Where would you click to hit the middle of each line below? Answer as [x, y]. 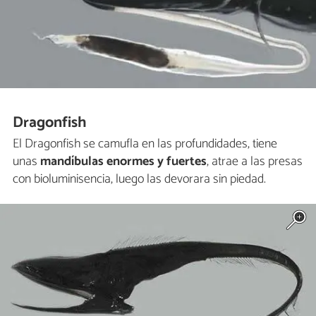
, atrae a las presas [255, 162]
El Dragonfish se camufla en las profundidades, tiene [145, 144]
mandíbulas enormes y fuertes [122, 162]
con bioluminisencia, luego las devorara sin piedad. [139, 180]
